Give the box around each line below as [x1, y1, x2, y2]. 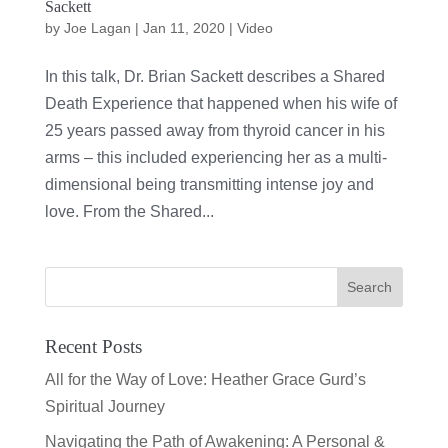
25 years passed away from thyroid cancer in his [44, 121, 385, 139]
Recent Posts [44, 335, 142, 357]
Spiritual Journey [44, 397, 165, 415]
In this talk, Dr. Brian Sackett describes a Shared [44, 67, 385, 85]
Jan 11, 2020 [142, 19, 225, 36]
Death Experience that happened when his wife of [44, 94, 397, 112]
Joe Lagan [63, 19, 131, 36]
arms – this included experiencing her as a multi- [44, 148, 387, 166]
